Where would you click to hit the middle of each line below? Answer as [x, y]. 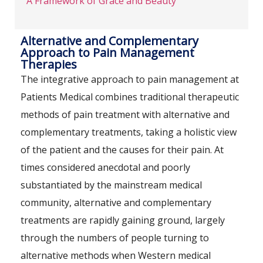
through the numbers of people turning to [115, 238]
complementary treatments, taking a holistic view [129, 132]
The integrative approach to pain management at [130, 80]
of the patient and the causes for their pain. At [122, 150]
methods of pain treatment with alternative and [125, 115]
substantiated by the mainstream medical [111, 185]
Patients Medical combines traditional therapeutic [130, 97]
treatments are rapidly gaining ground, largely [123, 220]
